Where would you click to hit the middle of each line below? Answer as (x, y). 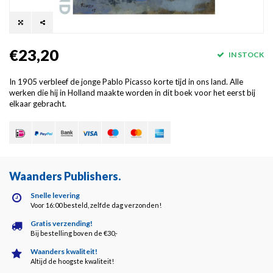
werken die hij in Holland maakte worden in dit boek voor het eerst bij (132, 92)
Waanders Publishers (64, 176)
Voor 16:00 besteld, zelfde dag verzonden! (96, 205)
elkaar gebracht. (38, 103)
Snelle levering (55, 195)
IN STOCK (246, 54)
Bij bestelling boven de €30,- (74, 233)
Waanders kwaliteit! (64, 251)
